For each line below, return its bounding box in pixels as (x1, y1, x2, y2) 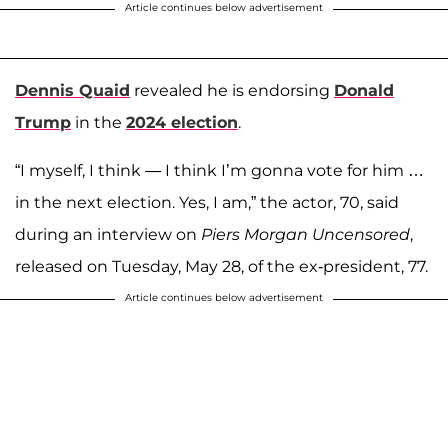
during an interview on (15, 224, 201, 244)
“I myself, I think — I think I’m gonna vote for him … (15, 160, 424, 180)
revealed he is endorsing (130, 80, 334, 100)
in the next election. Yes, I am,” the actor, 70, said (15, 192, 399, 212)
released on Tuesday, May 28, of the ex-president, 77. (15, 256, 428, 276)
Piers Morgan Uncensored (201, 224, 410, 244)
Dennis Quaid (15, 80, 130, 100)
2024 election (126, 112, 238, 132)
